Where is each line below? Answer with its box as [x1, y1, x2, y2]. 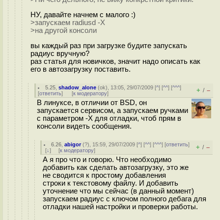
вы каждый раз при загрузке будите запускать [30, 41, 187, 50]
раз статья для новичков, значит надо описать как [30, 57, 200, 65]
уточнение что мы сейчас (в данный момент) [43, 187, 194, 195]
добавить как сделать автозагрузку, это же [43, 164, 189, 171]
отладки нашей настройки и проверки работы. [43, 203, 198, 211]
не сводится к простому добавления [43, 171, 166, 179]
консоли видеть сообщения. [37, 122, 132, 130]
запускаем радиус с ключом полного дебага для [43, 195, 206, 203]
